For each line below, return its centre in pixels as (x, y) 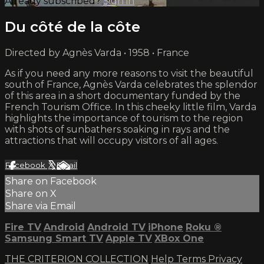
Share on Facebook (51, 181)
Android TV (116, 227)
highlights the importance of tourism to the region (124, 118)
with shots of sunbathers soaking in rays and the (117, 129)
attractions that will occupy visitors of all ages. (111, 140)
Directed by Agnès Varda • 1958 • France (97, 52)
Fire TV (23, 227)
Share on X (31, 193)
